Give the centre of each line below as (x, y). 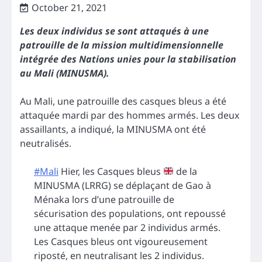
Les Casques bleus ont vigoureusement (121, 241)
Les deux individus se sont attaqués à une (114, 31)
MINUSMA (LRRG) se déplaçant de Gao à (123, 185)
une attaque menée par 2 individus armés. (127, 227)
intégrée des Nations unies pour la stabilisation (128, 59)
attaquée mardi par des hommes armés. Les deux (130, 115)
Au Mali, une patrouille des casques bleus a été (123, 101)
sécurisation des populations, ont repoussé (130, 213)
